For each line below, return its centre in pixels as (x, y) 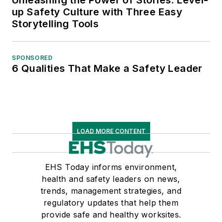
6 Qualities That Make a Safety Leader (107, 68)
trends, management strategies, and (111, 191)
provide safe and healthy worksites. (111, 214)
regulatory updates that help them (111, 202)
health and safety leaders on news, (111, 179)
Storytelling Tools (55, 24)
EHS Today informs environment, (111, 167)
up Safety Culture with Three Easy (97, 12)
